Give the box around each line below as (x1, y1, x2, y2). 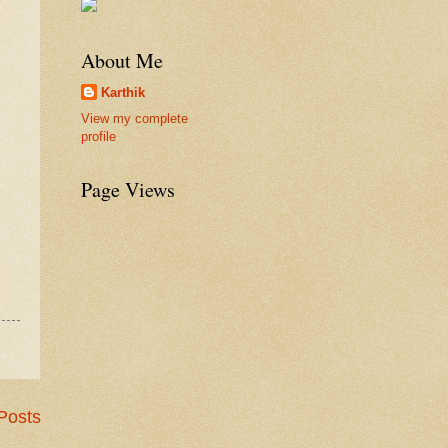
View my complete (81, 111, 188, 127)
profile (81, 129, 116, 145)
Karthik (101, 84, 145, 100)
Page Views (81, 176, 175, 204)
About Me (81, 46, 163, 74)
